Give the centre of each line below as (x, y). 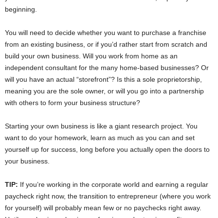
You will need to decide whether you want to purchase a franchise (106, 33)
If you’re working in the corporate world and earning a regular (113, 185)
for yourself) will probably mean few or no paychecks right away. (103, 208)
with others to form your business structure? (73, 103)
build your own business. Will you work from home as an (91, 56)
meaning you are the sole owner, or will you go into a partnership (104, 91)
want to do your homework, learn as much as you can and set (100, 138)
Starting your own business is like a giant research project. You (101, 126)
